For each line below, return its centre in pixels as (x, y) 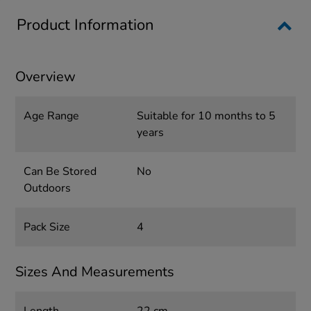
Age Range (52, 116)
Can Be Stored (60, 172)
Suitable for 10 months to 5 (206, 116)
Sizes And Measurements (95, 272)
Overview (46, 77)
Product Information (85, 25)
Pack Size (47, 227)
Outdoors (48, 188)
